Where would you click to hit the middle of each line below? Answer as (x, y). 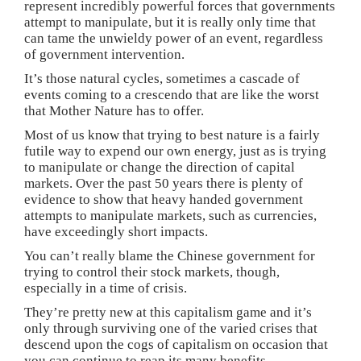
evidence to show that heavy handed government (164, 200)
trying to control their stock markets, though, (152, 272)
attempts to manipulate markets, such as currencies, (170, 216)
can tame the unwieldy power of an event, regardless (174, 39)
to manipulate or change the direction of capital (160, 168)
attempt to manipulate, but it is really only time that (170, 23)
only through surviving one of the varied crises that (171, 329)
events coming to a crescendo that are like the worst (172, 95)
